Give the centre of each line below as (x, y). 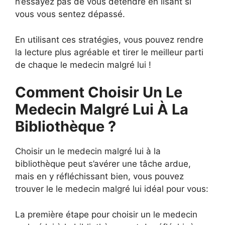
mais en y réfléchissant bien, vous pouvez (99, 176)
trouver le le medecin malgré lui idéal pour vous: (112, 189)
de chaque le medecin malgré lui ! (83, 65)
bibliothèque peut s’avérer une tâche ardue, (103, 164)
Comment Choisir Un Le (99, 92)
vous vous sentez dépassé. (70, 14)
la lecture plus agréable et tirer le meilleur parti (109, 52)
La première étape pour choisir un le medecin (106, 214)
